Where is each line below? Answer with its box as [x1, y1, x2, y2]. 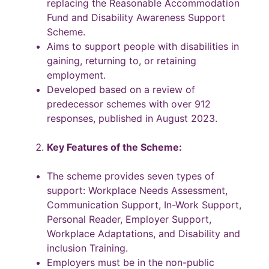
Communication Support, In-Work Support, [47, 198, 241, 211]
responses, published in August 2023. [47, 112, 217, 124]
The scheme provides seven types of [47, 169, 214, 182]
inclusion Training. [47, 241, 128, 254]
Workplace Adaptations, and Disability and [47, 227, 240, 240]
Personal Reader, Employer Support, [47, 213, 211, 225]
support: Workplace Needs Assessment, [47, 184, 228, 196]
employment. [47, 68, 106, 81]
